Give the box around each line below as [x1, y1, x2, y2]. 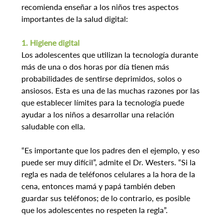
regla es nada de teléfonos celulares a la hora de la [21, 169, 197, 179]
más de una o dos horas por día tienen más [21, 62, 171, 72]
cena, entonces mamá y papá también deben [21, 181, 177, 191]
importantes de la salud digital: [21, 14, 128, 24]
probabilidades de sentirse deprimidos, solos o [21, 74, 184, 84]
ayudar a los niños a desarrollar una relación [21, 110, 176, 119]
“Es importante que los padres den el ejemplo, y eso [21, 145, 202, 155]
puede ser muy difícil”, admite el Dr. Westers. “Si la [21, 157, 198, 167]
